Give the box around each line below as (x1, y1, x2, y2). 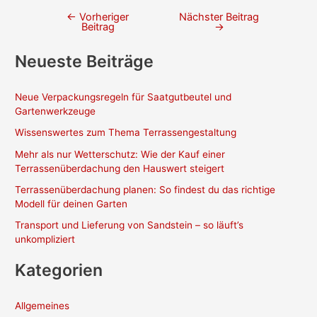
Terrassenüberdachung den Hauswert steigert (15, 162, 225, 174)
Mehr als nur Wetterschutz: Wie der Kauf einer (15, 148, 226, 160)
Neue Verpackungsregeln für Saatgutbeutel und (15, 91, 232, 103)
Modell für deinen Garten (15, 197, 128, 209)
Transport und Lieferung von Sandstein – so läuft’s (15, 219, 244, 231)
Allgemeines (15, 300, 70, 312)
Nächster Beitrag (179, 11, 260, 24)
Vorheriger (76, 11, 129, 24)
